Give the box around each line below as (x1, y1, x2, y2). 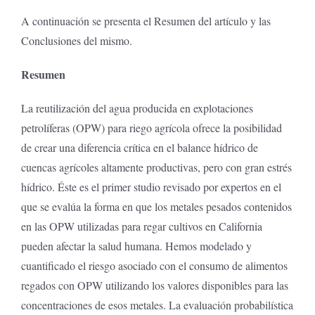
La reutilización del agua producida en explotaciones (20, 100, 253, 115)
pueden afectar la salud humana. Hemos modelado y (20, 238, 252, 253)
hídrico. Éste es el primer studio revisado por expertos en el (20, 179, 281, 194)
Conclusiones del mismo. (20, 32, 132, 48)
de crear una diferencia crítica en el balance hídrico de (20, 139, 258, 155)
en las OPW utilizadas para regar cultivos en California (20, 218, 262, 233)
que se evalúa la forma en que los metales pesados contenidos (20, 198, 292, 214)
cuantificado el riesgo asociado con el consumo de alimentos (20, 257, 288, 273)
